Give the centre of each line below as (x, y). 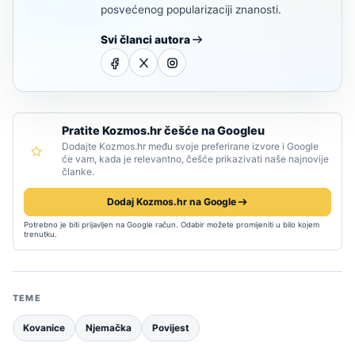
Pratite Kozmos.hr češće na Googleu (163, 131)
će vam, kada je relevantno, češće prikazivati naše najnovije (195, 159)
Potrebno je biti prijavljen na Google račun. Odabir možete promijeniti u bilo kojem (172, 225)
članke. (78, 172)
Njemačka (109, 328)
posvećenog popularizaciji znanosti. (191, 10)
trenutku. (40, 235)
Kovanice (44, 328)
